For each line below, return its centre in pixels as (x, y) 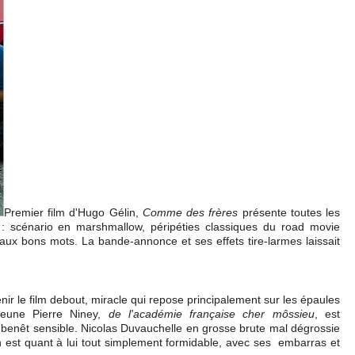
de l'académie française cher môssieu (211, 314)
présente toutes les (289, 212)
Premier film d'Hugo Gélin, (73, 212)
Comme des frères (190, 212)
